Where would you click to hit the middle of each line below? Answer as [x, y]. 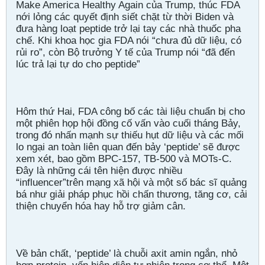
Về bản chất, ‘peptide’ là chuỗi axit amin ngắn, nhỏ [127, 253]
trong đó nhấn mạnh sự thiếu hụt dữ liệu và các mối [130, 135]
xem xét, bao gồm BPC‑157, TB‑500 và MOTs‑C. [124, 159]
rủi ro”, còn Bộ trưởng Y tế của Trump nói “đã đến [125, 52]
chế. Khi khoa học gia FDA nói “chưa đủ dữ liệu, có [129, 40]
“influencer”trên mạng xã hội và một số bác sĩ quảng [131, 182]
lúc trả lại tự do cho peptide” [78, 64]
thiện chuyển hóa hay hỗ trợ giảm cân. [101, 206]
